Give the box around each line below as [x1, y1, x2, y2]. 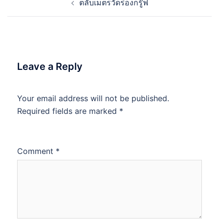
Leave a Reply [17, 61, 83, 72]
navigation [7, 1, 67, 15]
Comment [17, 146, 56, 156]
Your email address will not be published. [17, 93, 169, 103]
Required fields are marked [17, 106, 119, 116]
